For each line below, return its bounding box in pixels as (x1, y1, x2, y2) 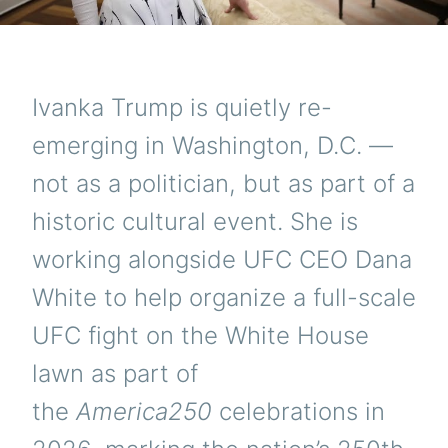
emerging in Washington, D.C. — (32, 131, 393, 161)
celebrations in (212, 397, 385, 427)
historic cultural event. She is (32, 207, 358, 237)
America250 (76, 397, 212, 427)
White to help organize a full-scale (32, 283, 416, 313)
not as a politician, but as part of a (32, 169, 415, 199)
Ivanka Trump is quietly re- (32, 93, 332, 123)
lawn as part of (32, 359, 198, 389)
